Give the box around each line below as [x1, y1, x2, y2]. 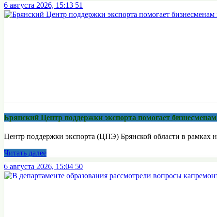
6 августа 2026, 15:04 [4, 162, 73, 170]
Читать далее [4, 148, 46, 157]
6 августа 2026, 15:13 [4, 1, 73, 10]
